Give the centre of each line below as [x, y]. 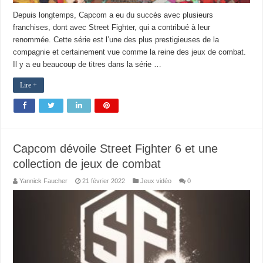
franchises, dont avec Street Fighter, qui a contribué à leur [112, 27]
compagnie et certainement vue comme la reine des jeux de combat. [130, 52]
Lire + [29, 85]
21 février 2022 [104, 181]
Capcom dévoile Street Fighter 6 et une [116, 148]
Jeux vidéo [156, 181]
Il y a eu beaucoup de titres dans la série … [87, 64]
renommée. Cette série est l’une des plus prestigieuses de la [116, 39]
